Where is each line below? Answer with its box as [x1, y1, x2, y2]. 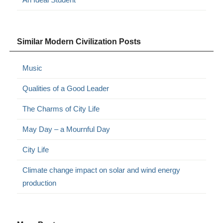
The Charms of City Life [22, 104, 100, 113]
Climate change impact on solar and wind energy [22, 165, 181, 174]
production [22, 178, 57, 187]
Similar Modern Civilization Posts [17, 37, 141, 46]
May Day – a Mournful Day [22, 124, 111, 133]
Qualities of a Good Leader [22, 84, 110, 93]
